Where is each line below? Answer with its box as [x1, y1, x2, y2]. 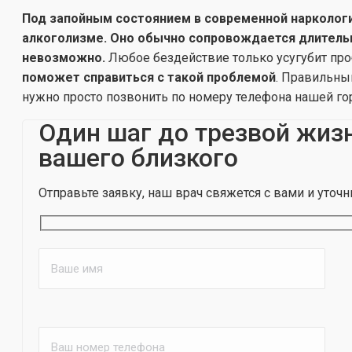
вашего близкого [38, 143, 238, 174]
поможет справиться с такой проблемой [22, 70, 276, 86]
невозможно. [22, 50, 105, 66]
